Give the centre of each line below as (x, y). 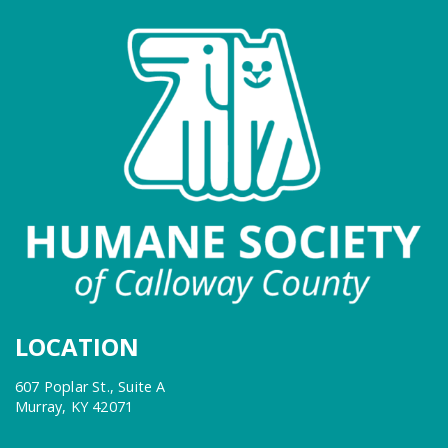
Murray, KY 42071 (74, 406)
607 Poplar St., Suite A (90, 386)
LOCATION (77, 346)
